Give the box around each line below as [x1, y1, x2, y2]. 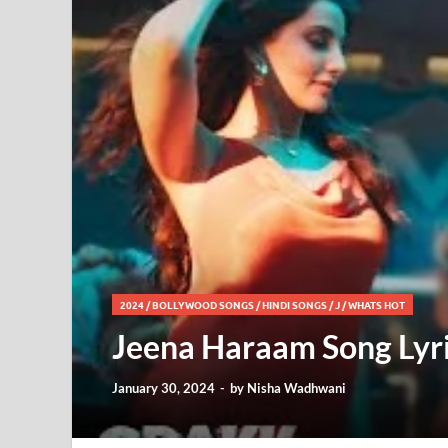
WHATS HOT [348, 297, 405, 313]
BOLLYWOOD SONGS [152, 297, 254, 313]
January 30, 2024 [112, 380, 215, 396]
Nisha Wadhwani [247, 380, 346, 396]
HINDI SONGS [262, 297, 327, 313]
